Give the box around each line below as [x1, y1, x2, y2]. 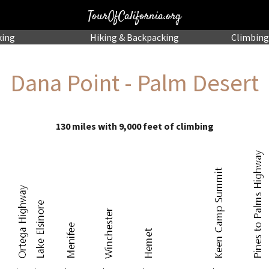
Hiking [89, 31, 117, 43]
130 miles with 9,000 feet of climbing [55, 120, 214, 132]
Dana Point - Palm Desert [10, 68, 259, 98]
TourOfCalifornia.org [87, 8, 181, 22]
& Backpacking [116, 31, 179, 43]
